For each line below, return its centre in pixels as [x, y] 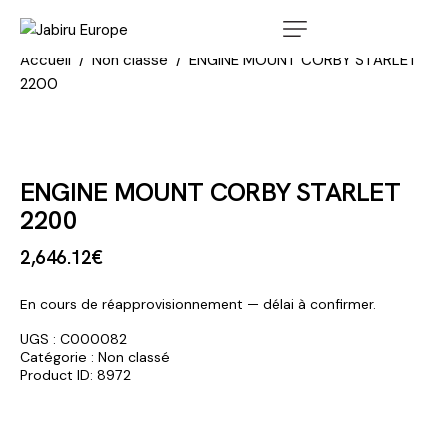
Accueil [45, 60]
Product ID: [58, 374]
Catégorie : [59, 356]
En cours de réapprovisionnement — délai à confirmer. [198, 303]
